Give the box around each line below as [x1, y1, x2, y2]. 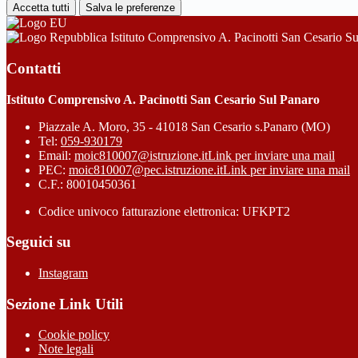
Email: [38, 148, 74, 162]
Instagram [38, 266, 88, 280]
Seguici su [6, 233, 71, 251]
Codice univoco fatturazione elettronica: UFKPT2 [38, 204, 290, 218]
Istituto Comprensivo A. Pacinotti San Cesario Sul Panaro [6, 92, 320, 106]
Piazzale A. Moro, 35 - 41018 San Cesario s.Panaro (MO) [38, 119, 330, 133]
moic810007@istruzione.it [74, 148, 208, 162]
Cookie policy [38, 328, 109, 342]
